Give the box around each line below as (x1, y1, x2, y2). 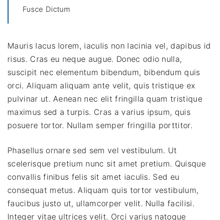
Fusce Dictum (23, 4, 70, 14)
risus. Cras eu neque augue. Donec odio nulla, (7, 54, 182, 64)
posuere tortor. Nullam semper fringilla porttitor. (7, 120, 193, 130)
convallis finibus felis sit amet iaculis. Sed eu (7, 171, 180, 182)
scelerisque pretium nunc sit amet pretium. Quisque (7, 158, 206, 168)
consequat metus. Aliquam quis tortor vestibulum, (7, 185, 199, 195)
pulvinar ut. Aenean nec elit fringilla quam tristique (7, 93, 202, 104)
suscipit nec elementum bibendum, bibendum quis (7, 67, 200, 77)
